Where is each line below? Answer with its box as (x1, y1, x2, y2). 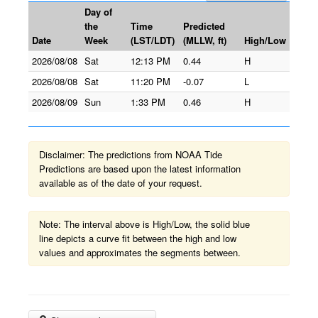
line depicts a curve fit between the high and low (39, 231, 236, 245)
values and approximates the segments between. (39, 246, 241, 259)
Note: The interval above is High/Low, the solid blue (39, 217, 250, 231)
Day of (84, 5, 112, 18)
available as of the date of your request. (39, 176, 202, 190)
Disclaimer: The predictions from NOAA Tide (39, 148, 222, 161)
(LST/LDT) (131, 33, 175, 47)
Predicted (183, 19, 225, 33)
